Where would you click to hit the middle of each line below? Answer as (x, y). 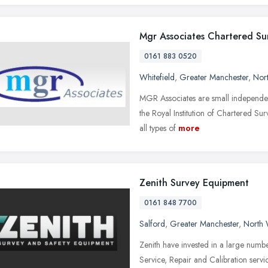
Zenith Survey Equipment (194, 182)
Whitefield (157, 77)
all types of (158, 128)
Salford (152, 223)
